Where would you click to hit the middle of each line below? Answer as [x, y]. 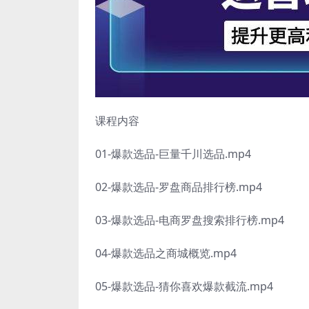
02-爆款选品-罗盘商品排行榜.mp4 [179, 187]
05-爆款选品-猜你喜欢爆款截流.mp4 [184, 286]
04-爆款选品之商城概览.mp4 [166, 253]
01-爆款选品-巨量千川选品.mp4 [173, 154]
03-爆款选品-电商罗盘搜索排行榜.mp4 [190, 220]
